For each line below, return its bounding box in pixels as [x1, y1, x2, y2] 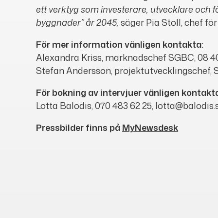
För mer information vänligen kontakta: [36, 38, 203, 51]
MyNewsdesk [122, 121, 178, 134]
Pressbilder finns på [36, 121, 122, 134]
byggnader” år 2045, [36, 16, 121, 29]
